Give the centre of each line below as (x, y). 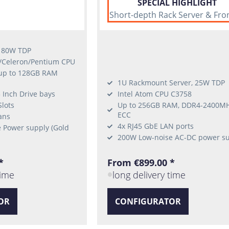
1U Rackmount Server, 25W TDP (171, 83)
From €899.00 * (141, 163)
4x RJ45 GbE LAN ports (155, 126)
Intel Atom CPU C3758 (154, 94)
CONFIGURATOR (148, 201)
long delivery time (149, 175)
